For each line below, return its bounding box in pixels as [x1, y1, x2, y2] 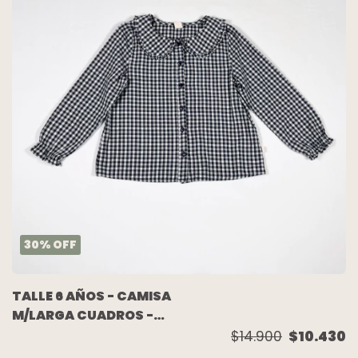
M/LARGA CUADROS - [12, 306, 153, 325]
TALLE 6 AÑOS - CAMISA [12, 287, 171, 306]
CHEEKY [12, 325, 66, 344]
